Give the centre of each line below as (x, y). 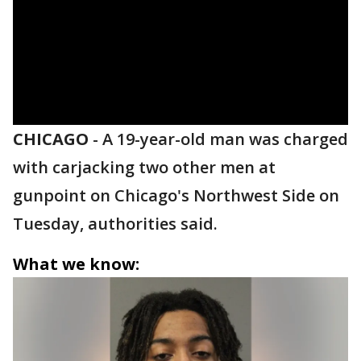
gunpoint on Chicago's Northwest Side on (176, 195)
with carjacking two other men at (144, 167)
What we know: (76, 264)
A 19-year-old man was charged (225, 139)
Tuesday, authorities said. (115, 224)
